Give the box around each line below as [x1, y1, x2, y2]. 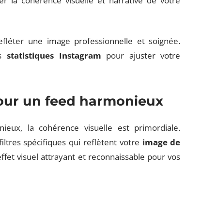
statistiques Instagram [6, 50, 101, 61]
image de [142, 137, 181, 148]
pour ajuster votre [101, 50, 181, 61]
